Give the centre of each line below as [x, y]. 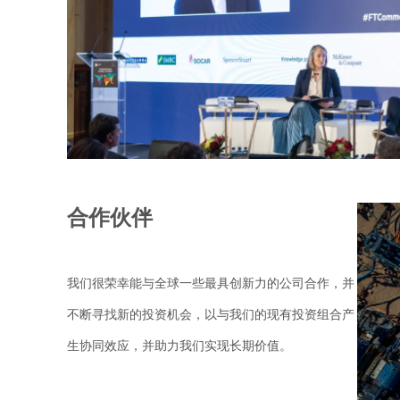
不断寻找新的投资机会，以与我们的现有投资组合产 [211, 315]
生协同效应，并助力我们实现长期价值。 [179, 346]
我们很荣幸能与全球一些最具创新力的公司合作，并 [211, 283]
